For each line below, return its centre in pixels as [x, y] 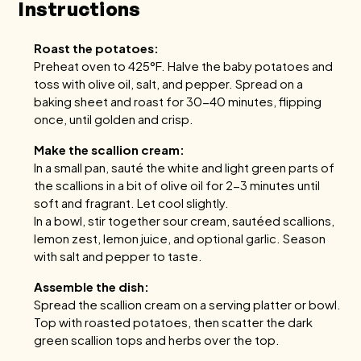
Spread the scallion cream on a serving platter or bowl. [188, 304]
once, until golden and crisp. [114, 119]
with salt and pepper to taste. [118, 256]
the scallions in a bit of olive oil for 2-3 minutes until [177, 185]
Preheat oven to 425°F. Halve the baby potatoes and [184, 66]
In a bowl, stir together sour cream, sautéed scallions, [185, 220]
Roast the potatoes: [97, 48]
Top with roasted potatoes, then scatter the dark [174, 322]
